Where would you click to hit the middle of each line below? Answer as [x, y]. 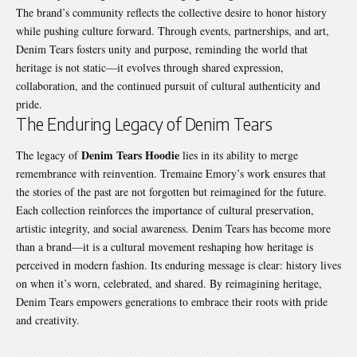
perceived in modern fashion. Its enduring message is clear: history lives [178, 265]
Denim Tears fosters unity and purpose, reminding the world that [162, 49]
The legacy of [49, 155]
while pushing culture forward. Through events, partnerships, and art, [173, 30]
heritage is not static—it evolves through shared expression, [150, 67]
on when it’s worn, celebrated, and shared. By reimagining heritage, [169, 284]
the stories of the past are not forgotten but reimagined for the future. [171, 192]
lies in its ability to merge [239, 155]
